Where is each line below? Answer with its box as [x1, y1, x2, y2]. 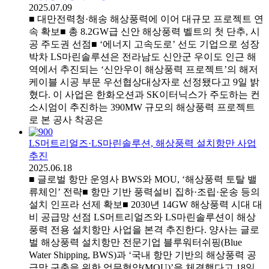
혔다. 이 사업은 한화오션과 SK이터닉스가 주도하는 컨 [29, 89, 260, 100]
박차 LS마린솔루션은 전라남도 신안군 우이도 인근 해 [29, 51, 256, 62]
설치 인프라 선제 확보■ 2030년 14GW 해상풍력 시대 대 [29, 199, 262, 210]
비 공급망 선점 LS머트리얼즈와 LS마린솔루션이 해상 [29, 211, 256, 222]
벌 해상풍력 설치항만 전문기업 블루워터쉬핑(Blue [29, 237, 242, 247]
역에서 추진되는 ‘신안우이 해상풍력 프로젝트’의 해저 [29, 64, 258, 74]
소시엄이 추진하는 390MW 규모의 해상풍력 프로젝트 [29, 101, 255, 112]
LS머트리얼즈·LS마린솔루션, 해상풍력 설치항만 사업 [29, 138, 256, 148]
